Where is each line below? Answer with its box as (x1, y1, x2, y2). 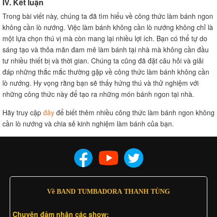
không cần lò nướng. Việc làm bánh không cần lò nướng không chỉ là (2, 22, 213, 32)
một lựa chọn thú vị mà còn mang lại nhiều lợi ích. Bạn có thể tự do (2, 33, 207, 43)
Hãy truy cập (2, 107, 43, 117)
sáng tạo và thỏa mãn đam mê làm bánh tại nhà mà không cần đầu (2, 44, 209, 54)
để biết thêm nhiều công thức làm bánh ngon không (54, 107, 215, 117)
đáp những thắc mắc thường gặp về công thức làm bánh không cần (2, 66, 209, 77)
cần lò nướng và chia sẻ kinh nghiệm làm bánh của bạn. (2, 118, 174, 128)
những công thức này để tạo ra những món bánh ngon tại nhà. (2, 89, 194, 99)
